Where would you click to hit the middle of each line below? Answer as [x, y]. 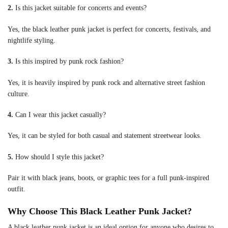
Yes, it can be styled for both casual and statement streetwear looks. [105, 136]
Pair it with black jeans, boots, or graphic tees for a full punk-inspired [108, 178]
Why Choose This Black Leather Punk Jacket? [100, 211]
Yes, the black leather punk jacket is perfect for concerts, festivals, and [109, 29]
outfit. [17, 189]
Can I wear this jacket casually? [60, 115]
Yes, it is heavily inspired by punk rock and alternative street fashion [106, 82]
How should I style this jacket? [59, 157]
